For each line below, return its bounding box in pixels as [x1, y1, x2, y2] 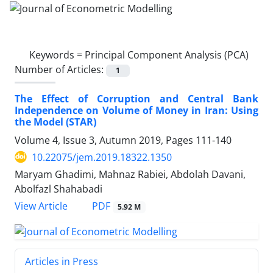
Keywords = [29, 48, 85, 62]
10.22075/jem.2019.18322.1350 [32, 150, 172, 164]
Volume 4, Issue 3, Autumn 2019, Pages [15, 133, 196, 147]
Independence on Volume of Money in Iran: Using [15, 103, 258, 117]
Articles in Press [25, 254, 98, 268]
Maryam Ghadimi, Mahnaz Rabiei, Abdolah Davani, [15, 167, 246, 181]
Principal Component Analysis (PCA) [85, 48, 249, 62]
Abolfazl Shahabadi [15, 182, 102, 196]
